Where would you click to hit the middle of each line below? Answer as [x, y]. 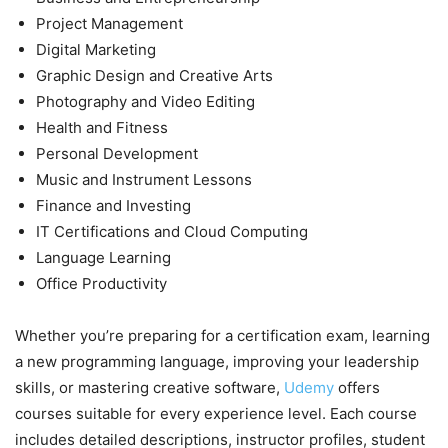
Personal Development [117, 154]
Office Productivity [101, 284]
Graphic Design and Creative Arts [154, 76]
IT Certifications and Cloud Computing [172, 232]
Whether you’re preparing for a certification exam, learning [222, 336]
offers [359, 388]
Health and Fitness [102, 128]
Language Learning [103, 258]
